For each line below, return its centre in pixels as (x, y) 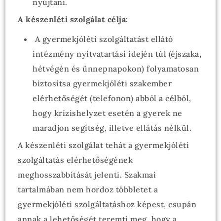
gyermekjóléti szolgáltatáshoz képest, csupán (107, 204)
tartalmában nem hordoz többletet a (88, 189)
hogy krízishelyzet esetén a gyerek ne (108, 113)
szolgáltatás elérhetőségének (75, 160)
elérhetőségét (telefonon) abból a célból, (112, 98)
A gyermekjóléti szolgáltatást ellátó (103, 39)
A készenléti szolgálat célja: (73, 19)
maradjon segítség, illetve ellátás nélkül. (112, 128)
